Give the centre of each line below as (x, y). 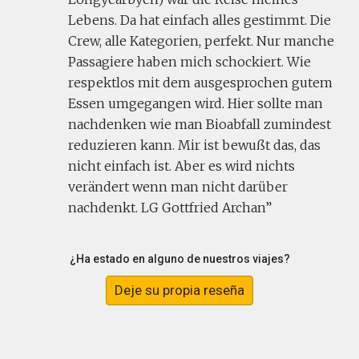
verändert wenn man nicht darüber (178, 187)
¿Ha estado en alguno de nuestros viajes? (179, 259)
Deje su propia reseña (179, 290)
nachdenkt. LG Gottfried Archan (167, 208)
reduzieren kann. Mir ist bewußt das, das (194, 145)
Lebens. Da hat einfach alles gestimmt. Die (200, 20)
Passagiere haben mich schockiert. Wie (190, 62)
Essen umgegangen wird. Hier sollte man (196, 103)
